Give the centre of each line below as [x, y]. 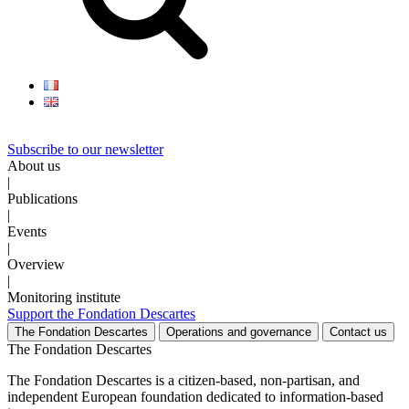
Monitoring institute [64, 298]
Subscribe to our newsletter [85, 150]
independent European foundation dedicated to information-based [195, 397]
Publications [42, 199]
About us [34, 166]
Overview [36, 265]
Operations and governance [239, 332]
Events [27, 232]
